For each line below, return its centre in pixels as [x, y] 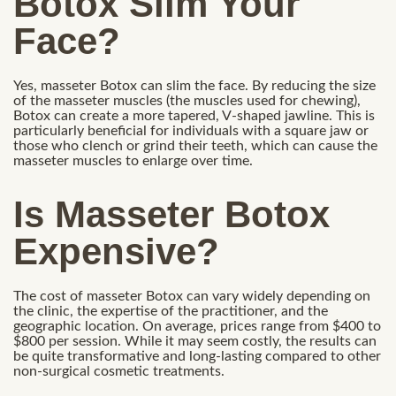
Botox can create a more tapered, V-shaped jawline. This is [194, 115]
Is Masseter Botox [171, 215]
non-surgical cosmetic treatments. [119, 372]
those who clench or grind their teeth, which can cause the [195, 145]
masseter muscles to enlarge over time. [133, 160]
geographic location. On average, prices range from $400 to [197, 327]
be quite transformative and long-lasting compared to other [197, 357]
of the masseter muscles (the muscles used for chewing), [187, 100]
